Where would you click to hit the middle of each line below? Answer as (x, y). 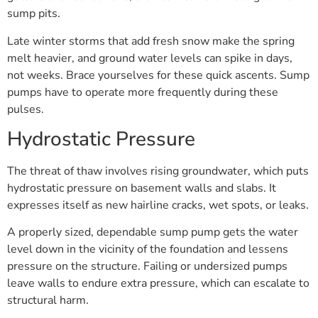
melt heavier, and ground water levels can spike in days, (150, 58)
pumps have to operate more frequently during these (143, 92)
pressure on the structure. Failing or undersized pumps (147, 267)
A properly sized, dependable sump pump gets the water (153, 232)
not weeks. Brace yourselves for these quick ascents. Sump (158, 75)
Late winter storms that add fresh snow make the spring (151, 41)
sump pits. (34, 14)
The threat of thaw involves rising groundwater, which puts (158, 171)
